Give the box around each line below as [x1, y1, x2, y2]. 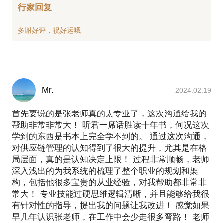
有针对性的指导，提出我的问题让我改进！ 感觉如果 [12, 200, 209, 210]
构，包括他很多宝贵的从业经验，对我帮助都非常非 [12, 177, 207, 187]
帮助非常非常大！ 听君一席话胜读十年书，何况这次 [12, 120, 209, 130]
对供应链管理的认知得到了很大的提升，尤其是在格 [12, 143, 207, 153]
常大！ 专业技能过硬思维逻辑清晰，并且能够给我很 [12, 189, 209, 199]
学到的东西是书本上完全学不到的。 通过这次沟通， [12, 131, 209, 141]
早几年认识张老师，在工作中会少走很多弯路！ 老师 [12, 212, 209, 222]
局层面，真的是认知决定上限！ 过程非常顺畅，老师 [12, 154, 209, 164]
